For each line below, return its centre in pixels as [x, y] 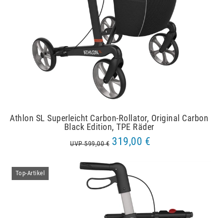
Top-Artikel [30, 173]
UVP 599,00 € [90, 144]
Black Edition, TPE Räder [109, 127]
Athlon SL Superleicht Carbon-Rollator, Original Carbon [109, 118]
